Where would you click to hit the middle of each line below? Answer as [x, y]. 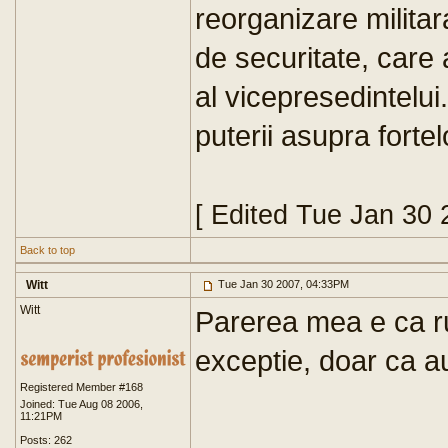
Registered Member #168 [81, 387]
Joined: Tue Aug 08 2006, [81, 404]
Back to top [47, 250]
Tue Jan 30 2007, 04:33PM [282, 284]
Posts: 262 [46, 440]
